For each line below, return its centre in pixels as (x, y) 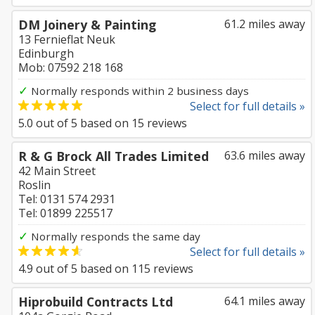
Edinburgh (46, 53)
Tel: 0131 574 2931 (67, 199)
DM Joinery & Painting (87, 25)
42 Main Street (57, 171)
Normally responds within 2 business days (139, 91)
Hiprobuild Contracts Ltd (96, 302)
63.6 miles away (265, 155)
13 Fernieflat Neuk (67, 39)
